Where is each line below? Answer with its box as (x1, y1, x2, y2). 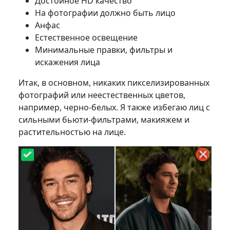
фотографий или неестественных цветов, (18, 89, 185, 101)
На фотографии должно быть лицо (34, 7, 176, 18)
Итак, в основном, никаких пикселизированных (18, 76, 209, 88)
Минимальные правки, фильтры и (34, 44, 172, 55)
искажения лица (34, 56, 102, 68)
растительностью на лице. (18, 126, 128, 138)
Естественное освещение (34, 31, 138, 43)
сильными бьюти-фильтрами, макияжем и (18, 113, 189, 125)
